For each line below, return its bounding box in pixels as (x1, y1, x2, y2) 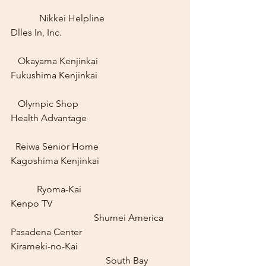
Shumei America (11, 212, 82, 223)
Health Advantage (11, 112, 87, 123)
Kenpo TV (11, 198, 52, 209)
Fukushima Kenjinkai (11, 69, 97, 81)
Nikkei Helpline (34, 12, 104, 24)
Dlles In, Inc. (11, 27, 62, 38)
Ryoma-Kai (34, 183, 81, 195)
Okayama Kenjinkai (11, 55, 98, 66)
